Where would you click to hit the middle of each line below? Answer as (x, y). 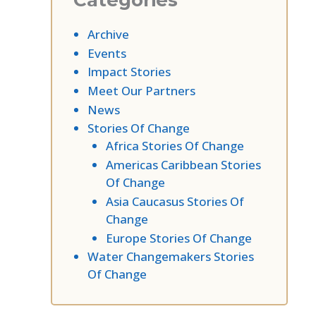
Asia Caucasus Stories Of (175, 201)
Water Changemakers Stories (171, 257)
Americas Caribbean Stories (183, 165)
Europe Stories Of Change (178, 238)
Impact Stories (129, 72)
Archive (108, 34)
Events (107, 53)
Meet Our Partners (141, 91)
